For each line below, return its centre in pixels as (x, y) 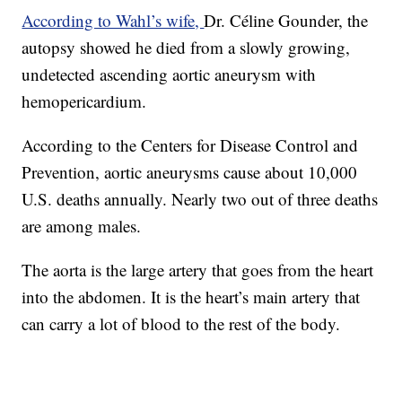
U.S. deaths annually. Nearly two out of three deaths (200, 199)
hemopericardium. (84, 101)
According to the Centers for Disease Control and (190, 145)
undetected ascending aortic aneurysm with (169, 74)
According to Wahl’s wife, (113, 21)
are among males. (82, 226)
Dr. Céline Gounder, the (286, 21)
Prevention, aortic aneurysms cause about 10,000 (190, 172)
